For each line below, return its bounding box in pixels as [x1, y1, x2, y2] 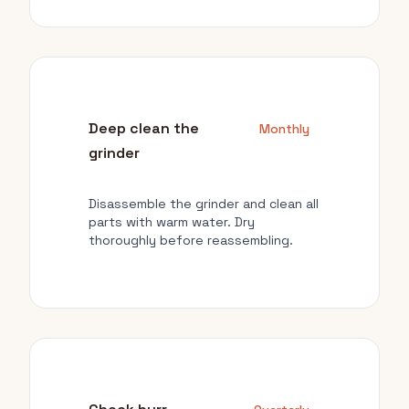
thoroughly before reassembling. [89, 232, 293, 248]
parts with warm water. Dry [89, 214, 255, 230]
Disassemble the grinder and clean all [89, 195, 319, 212]
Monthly [259, 121, 309, 137]
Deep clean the [89, 119, 199, 138]
